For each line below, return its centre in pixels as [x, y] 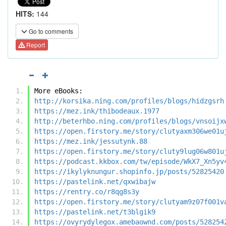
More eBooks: [59, 91]
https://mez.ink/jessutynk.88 [91, 141]
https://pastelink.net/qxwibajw [95, 181]
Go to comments [50, 31]
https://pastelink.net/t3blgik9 [95, 212]
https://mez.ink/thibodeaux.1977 [97, 111]
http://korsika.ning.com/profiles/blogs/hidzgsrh [129, 101]
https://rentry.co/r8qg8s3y [87, 191]
